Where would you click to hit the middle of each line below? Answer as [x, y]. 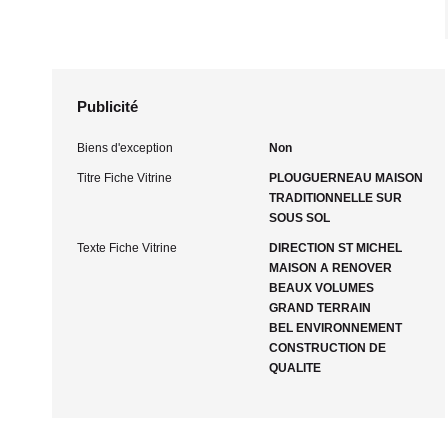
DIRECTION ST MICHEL [335, 248]
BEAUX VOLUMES [321, 288]
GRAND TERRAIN [319, 308]
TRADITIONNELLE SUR [335, 198]
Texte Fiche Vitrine [127, 248]
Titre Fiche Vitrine [124, 178]
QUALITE [294, 368]
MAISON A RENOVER [330, 268]
